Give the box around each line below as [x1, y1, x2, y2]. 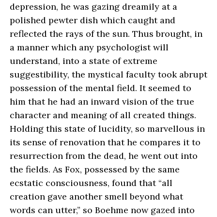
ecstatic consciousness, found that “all [10, 177, 172, 188]
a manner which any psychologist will [10, 41, 169, 53]
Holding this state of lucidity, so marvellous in [10, 123, 205, 134]
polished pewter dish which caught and [10, 14, 175, 26]
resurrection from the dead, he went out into [10, 150, 198, 161]
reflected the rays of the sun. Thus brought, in [10, 28, 202, 39]
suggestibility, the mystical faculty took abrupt [10, 68, 207, 80]
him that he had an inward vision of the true [10, 95, 194, 107]
